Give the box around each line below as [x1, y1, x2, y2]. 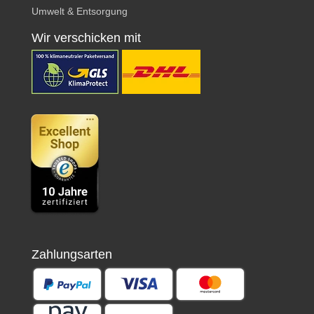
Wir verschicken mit [32, 30, 141, 45]
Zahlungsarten [32, 247, 112, 261]
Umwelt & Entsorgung [32, 5, 128, 17]
